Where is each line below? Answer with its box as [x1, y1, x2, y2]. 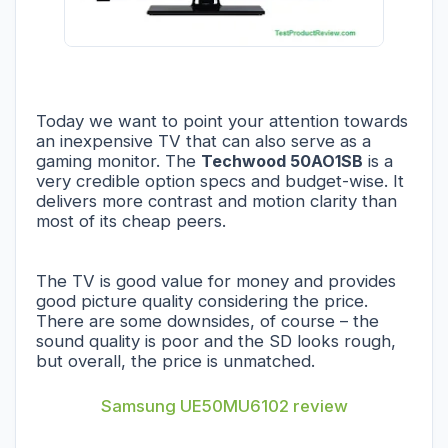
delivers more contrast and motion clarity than [36, 190, 397, 211]
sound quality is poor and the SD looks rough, [36, 330, 396, 351]
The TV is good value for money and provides [36, 270, 396, 291]
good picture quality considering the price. [36, 290, 368, 311]
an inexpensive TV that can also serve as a [36, 130, 371, 151]
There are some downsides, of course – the [36, 310, 379, 331]
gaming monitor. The [36, 150, 201, 171]
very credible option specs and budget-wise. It [36, 170, 404, 191]
